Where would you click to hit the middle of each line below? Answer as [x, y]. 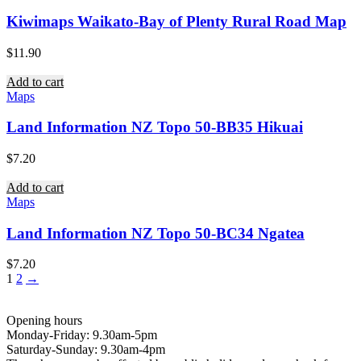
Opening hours [44, 321]
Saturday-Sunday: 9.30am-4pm [86, 350]
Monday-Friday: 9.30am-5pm [82, 335]
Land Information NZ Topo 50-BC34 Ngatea [156, 233]
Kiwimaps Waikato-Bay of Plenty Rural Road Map [176, 21]
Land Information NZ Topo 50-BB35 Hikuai [155, 127]
